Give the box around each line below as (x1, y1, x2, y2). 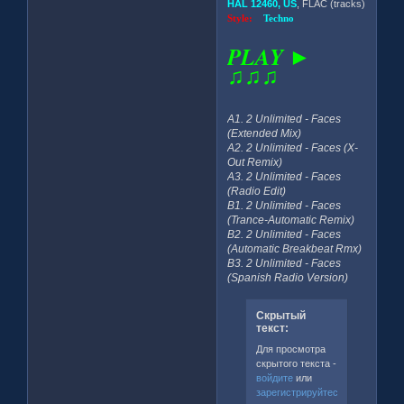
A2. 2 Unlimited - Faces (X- (227, 141, 359, 154)
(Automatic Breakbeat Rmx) (227, 242, 363, 255)
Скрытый (255, 308, 306, 322)
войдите (255, 372, 293, 384)
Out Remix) (227, 155, 283, 169)
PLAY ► (227, 40, 312, 72)
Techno (263, 12, 295, 23)
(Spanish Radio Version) (227, 271, 349, 284)
